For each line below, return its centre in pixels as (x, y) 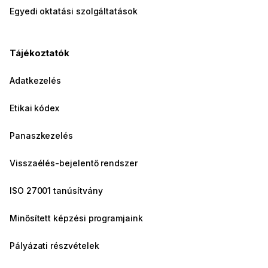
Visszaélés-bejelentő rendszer (74, 163)
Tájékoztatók (40, 53)
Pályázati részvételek (54, 246)
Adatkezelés (36, 81)
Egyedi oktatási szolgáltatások (74, 11)
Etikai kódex (35, 108)
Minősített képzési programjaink (76, 218)
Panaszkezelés (42, 136)
